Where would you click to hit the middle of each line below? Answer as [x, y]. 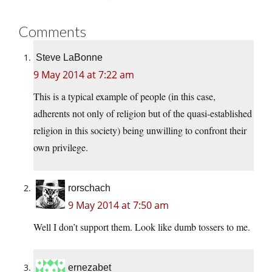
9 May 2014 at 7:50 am [118, 206]
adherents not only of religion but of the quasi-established [143, 114]
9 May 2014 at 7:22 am [84, 75]
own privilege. [61, 148]
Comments [52, 32]
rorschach [89, 188]
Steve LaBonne [69, 58]
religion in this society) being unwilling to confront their [140, 131]
